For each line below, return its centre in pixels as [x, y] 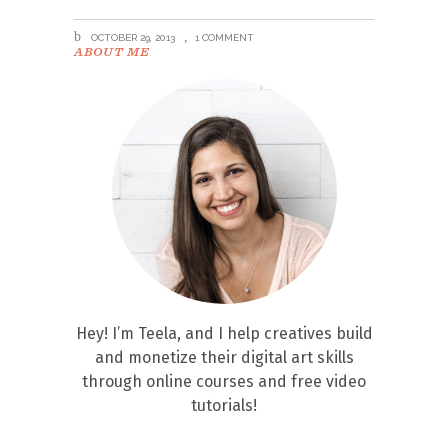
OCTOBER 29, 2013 [131, 37]
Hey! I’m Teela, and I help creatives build [224, 333]
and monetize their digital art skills [224, 357]
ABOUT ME [112, 51]
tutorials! [224, 405]
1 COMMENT [224, 37]
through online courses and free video [224, 381]
